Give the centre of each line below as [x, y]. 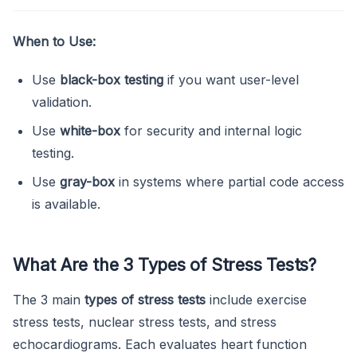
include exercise [256, 299]
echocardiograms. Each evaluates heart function [160, 344]
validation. [62, 102]
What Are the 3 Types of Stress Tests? [165, 264]
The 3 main [49, 299]
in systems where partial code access [229, 181]
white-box [90, 130]
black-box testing [112, 79]
